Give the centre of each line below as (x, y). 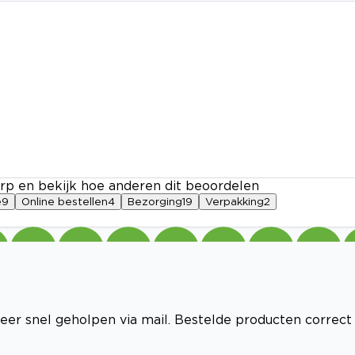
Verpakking (235, 202)
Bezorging (155, 202)
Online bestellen (65, 202)
